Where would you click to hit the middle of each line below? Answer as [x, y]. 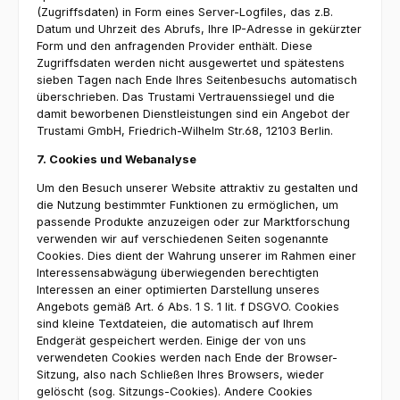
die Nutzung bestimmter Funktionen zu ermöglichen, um [187, 204]
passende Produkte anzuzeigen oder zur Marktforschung [193, 221]
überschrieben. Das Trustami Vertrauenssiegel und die [186, 97]
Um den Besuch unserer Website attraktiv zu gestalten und [197, 187]
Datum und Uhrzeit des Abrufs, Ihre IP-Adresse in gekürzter [199, 29]
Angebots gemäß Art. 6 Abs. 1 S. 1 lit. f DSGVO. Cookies [188, 306]
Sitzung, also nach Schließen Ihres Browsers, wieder [180, 374]
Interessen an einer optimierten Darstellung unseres [178, 289]
